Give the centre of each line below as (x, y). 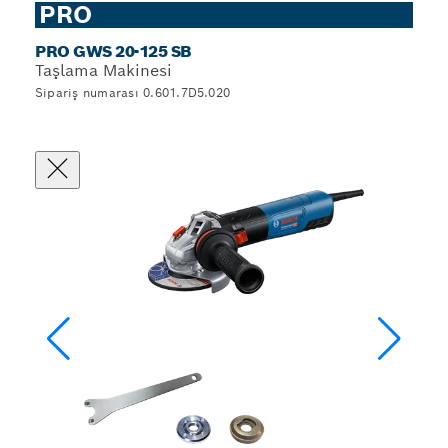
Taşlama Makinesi (103, 70)
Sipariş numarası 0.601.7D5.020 (133, 92)
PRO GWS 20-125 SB (113, 51)
